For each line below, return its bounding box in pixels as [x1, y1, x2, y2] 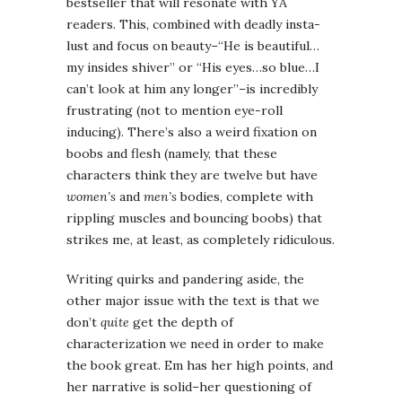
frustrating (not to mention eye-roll [66, 102, 283, 119]
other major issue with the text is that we [66, 293, 319, 310]
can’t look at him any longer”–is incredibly [66, 81, 318, 98]
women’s [66, 188, 116, 205]
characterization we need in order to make [66, 336, 324, 353]
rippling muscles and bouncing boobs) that [66, 210, 322, 227]
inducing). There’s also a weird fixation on [66, 124, 317, 141]
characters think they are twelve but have [66, 167, 318, 184]
